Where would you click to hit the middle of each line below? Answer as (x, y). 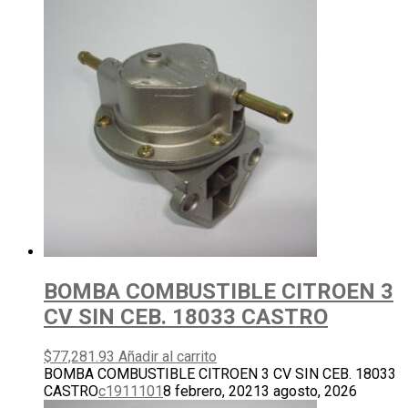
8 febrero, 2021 (212, 391)
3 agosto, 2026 (309, 391)
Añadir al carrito (168, 356)
